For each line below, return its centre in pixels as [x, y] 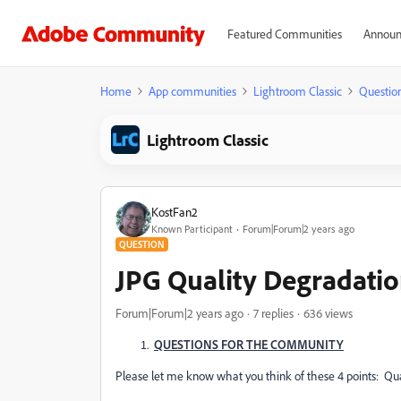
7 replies [273, 313]
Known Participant [192, 228]
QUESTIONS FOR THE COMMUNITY [249, 344]
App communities [192, 91]
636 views [328, 313]
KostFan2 [175, 211]
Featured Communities [284, 34]
